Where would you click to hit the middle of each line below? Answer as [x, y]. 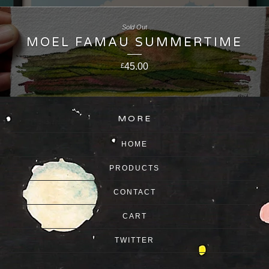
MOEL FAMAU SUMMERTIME [134, 42]
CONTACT [134, 192]
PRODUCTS [134, 168]
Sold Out [134, 27]
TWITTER [134, 240]
